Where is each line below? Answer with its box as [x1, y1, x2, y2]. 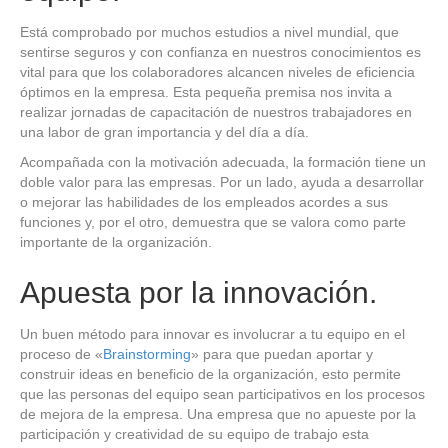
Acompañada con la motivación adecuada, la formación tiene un [20, 154, 426, 170]
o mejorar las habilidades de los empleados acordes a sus [20, 194, 388, 210]
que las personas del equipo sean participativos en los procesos [20, 386, 425, 402]
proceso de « [20, 346, 103, 362]
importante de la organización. [20, 234, 212, 250]
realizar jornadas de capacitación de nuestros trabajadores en [20, 104, 412, 120]
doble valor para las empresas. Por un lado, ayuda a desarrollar [20, 174, 424, 190]
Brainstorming [103, 346, 191, 362]
